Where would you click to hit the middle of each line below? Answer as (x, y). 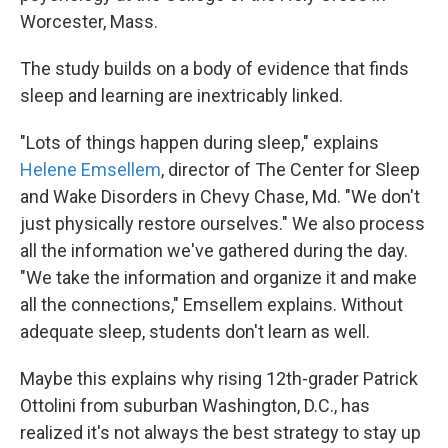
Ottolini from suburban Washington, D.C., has (195, 405)
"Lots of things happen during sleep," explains (199, 142)
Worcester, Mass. (89, 21)
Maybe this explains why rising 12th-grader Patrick (219, 378)
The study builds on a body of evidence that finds (214, 68)
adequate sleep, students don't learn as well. (195, 331)
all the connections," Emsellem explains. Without (211, 304)
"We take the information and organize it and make (218, 277)
